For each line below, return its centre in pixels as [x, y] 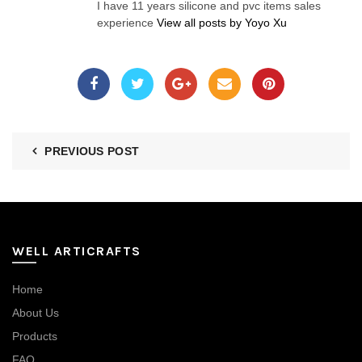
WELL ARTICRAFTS [77, 251]
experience [127, 23]
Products [35, 336]
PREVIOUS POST [92, 151]
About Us [36, 313]
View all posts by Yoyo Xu [222, 23]
